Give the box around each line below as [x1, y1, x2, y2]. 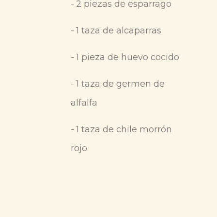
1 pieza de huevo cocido [76, 52, 179, 63]
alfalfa [71, 97, 97, 108]
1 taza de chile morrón [76, 124, 172, 135]
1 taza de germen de [76, 78, 165, 90]
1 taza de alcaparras [76, 25, 161, 36]
